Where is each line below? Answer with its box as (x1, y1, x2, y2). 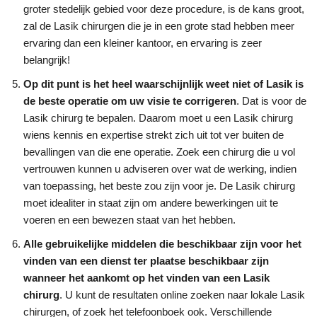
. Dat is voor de (236, 94, 306, 107)
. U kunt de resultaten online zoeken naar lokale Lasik (59, 288, 305, 301)
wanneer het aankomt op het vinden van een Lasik (23, 271, 270, 284)
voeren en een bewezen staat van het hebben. (23, 213, 236, 226)
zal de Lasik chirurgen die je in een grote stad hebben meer (23, 19, 294, 32)
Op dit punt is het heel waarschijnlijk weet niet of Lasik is (23, 77, 304, 90)
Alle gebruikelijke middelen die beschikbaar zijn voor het (23, 237, 301, 250)
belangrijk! (23, 53, 70, 66)
